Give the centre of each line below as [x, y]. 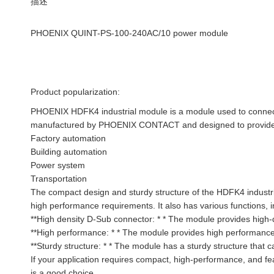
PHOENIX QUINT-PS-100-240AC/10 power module [129, 33]
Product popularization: [75, 92]
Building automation [69, 152]
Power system [58, 165]
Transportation [59, 179]
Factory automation [68, 138]
